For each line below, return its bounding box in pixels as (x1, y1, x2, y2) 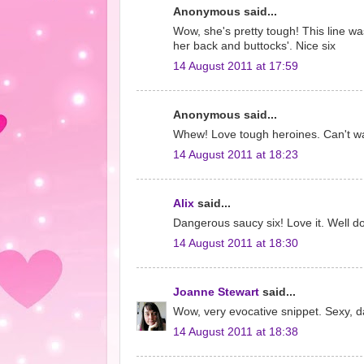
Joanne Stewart (173, 285, 259, 298)
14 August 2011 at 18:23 (173, 149, 298, 161)
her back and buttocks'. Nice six (173, 40, 336, 53)
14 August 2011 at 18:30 (173, 237, 298, 249)
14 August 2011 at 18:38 (173, 326, 298, 338)
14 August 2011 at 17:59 (173, 60, 298, 72)
